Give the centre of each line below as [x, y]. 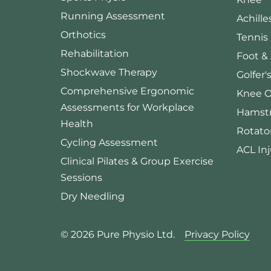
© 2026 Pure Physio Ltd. [122, 235]
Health [77, 124]
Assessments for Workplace [127, 108]
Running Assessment [113, 16]
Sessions [81, 178]
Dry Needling [93, 197]
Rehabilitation [95, 54]
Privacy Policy [217, 235]
